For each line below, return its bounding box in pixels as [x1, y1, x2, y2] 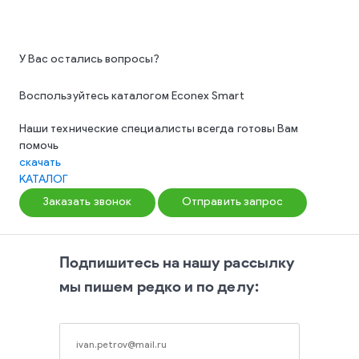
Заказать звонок [43, 196, 132, 208]
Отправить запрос [182, 196, 284, 208]
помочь [19, 140, 59, 152]
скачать [19, 157, 62, 169]
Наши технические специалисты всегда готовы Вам [19, 123, 299, 135]
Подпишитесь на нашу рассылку [59, 253, 295, 272]
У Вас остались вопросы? [19, 54, 159, 66]
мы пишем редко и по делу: [59, 277, 259, 296]
